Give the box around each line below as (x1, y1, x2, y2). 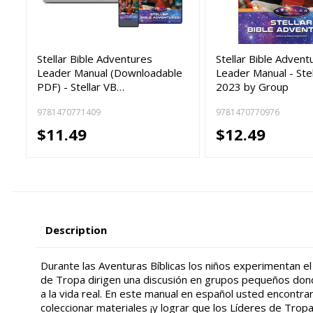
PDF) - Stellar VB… (37, 80, 125, 94)
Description (45, 222, 108, 237)
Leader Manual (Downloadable (37, 66, 183, 80)
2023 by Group (216, 80, 289, 94)
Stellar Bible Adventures (37, 52, 153, 66)
